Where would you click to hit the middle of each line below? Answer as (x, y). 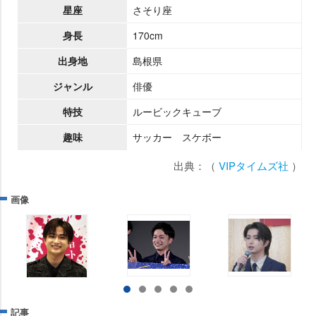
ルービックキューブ (177, 111)
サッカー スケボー (177, 136)
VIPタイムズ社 (252, 165)
